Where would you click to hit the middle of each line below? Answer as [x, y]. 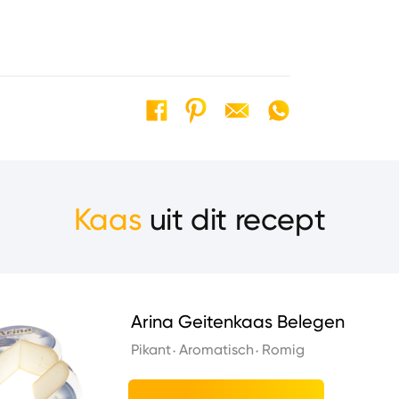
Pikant [151, 350]
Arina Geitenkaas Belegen [238, 322]
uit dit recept [234, 219]
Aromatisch [216, 350]
